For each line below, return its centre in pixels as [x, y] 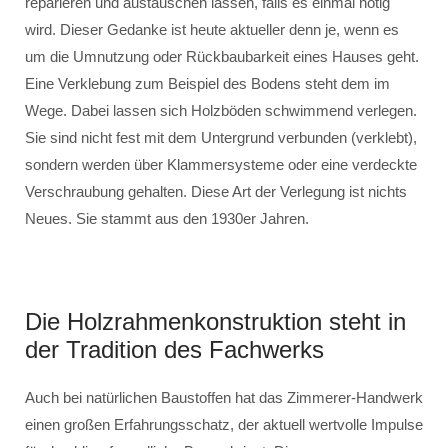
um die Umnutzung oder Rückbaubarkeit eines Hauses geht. [222, 56]
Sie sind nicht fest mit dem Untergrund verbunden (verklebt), [221, 137]
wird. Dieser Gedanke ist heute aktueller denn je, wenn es [212, 29]
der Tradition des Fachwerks [174, 349]
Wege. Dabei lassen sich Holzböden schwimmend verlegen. [221, 110]
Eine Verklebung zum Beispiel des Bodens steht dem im [207, 83]
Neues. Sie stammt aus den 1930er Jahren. [167, 218]
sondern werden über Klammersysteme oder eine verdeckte [221, 164]
